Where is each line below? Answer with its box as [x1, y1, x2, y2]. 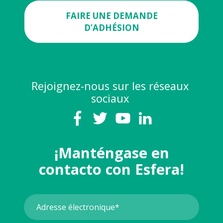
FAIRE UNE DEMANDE [65, 9, 158, 21]
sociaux [91, 91, 129, 106]
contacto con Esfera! [39, 159, 184, 179]
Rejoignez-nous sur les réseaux [31, 79, 189, 94]
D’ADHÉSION [84, 21, 139, 33]
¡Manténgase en [54, 142, 169, 163]
